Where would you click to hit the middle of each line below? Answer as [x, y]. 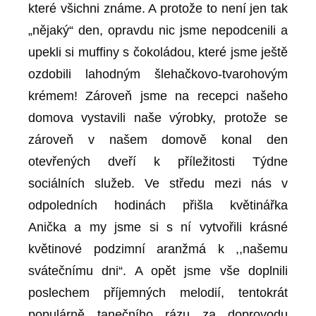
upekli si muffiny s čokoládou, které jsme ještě [158, 52]
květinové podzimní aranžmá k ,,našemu [158, 249]
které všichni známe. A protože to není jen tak [158, 8]
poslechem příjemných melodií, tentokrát [158, 293]
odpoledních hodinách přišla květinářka [158, 205]
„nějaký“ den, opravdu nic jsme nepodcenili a [158, 30]
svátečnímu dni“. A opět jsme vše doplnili [158, 271]
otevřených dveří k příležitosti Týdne [158, 162]
